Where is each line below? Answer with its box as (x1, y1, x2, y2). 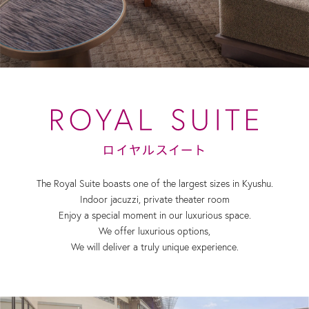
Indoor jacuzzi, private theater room (79, 192, 230, 206)
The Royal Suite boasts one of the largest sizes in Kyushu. (36, 177, 273, 190)
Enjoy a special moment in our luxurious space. (58, 208, 251, 221)
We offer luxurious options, (99, 224, 210, 237)
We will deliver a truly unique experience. (70, 240, 239, 253)
